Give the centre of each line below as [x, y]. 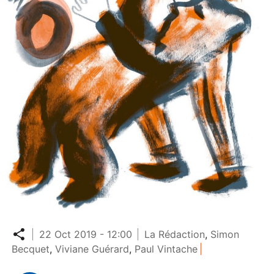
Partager [32, 227]
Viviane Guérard [92, 249]
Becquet [31, 249]
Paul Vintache [166, 249]
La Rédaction [174, 234]
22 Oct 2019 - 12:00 [85, 234]
